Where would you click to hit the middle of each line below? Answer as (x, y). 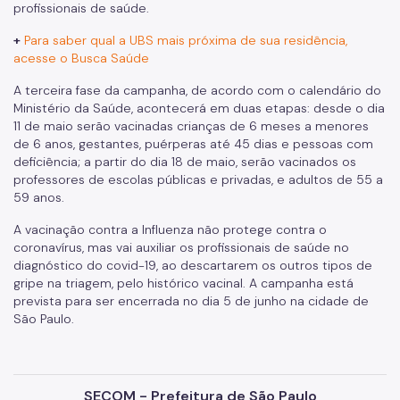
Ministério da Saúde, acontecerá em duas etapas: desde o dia (199, 108)
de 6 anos (43, 144)
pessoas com (333, 144)
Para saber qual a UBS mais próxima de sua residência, (186, 40)
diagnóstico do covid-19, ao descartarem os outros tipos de (193, 265)
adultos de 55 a (336, 179)
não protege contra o (262, 229)
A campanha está (301, 283)
